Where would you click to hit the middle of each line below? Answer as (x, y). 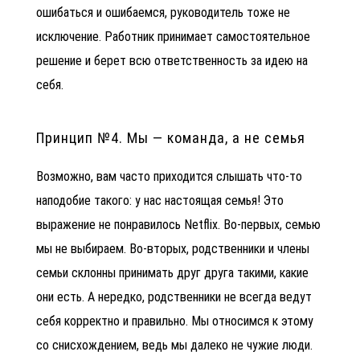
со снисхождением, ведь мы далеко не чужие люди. (176, 345)
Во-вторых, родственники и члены (219, 248)
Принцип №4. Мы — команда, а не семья (171, 137)
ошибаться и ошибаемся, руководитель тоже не (163, 12)
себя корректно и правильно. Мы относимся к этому (175, 321)
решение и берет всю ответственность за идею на (172, 60)
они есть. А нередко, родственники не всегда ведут (174, 297)
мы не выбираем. (83, 248)
